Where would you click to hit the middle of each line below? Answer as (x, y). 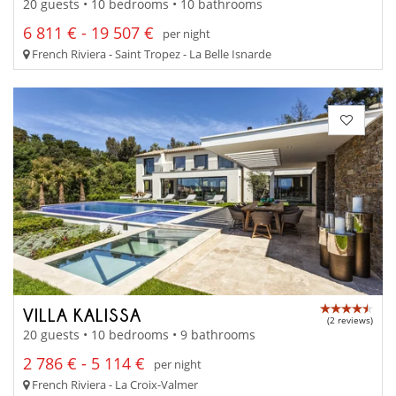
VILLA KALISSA (82, 314)
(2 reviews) (350, 320)
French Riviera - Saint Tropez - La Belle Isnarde (150, 54)
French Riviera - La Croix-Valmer (114, 385)
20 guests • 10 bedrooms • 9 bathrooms (139, 335)
